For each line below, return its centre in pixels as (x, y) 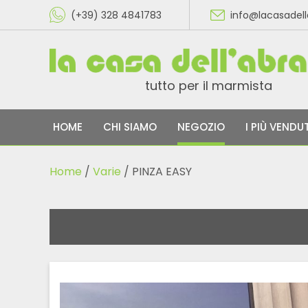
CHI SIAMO (130, 127)
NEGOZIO (201, 127)
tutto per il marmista (208, 86)
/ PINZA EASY (156, 171)
